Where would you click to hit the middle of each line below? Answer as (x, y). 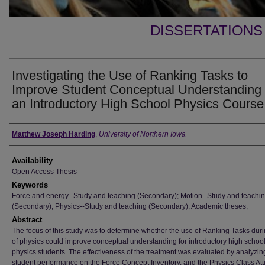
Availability (32, 161)
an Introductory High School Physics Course (138, 104)
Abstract (27, 220)
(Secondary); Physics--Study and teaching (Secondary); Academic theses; (130, 206)
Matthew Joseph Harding (54, 134)
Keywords (30, 185)
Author (27, 134)
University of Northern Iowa (142, 134)
